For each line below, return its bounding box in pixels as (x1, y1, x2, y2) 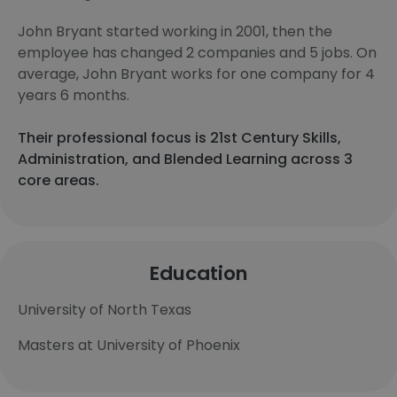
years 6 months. (18, 85, 129, 105)
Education (149, 260, 248, 287)
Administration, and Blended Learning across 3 (18, 149, 353, 169)
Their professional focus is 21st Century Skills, (18, 128, 341, 148)
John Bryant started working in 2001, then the (18, 21, 332, 42)
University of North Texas (18, 300, 191, 320)
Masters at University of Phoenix (18, 335, 240, 355)
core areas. (18, 170, 99, 191)
